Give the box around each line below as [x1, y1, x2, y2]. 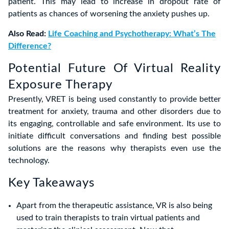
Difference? [8, 41, 51, 50]
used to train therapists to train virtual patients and [16, 213, 200, 222]
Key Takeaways [8, 176, 95, 189]
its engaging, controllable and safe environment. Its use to [8, 119, 221, 128]
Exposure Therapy [8, 78, 113, 91]
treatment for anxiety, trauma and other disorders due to [8, 107, 221, 116]
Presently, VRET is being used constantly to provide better [8, 95, 221, 103]
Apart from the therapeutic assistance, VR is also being [16, 201, 212, 210]
